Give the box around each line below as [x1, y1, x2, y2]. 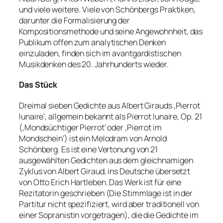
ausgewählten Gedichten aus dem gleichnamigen [19, 154, 193, 166]
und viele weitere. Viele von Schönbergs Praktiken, [19, 3, 196, 15]
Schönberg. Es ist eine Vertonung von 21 [19, 143, 158, 155]
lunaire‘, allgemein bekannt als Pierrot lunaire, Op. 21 [19, 111, 202, 122]
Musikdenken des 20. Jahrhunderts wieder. [19, 58, 170, 70]
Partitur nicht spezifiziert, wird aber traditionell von [19, 198, 199, 210]
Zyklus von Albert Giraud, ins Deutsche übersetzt [19, 165, 191, 177]
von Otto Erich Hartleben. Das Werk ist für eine [19, 176, 182, 188]
